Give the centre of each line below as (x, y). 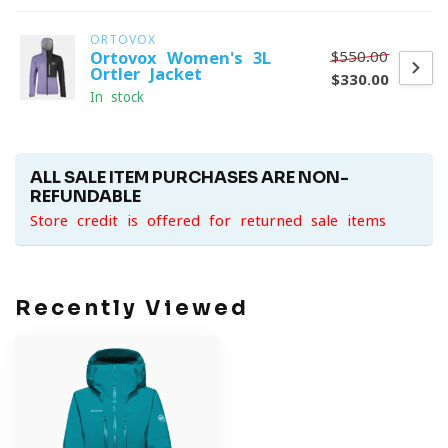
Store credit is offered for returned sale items (208, 220)
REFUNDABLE (85, 196)
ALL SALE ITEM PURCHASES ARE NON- (189, 177)
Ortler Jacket (146, 74)
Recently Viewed (132, 308)
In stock (117, 97)
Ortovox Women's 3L (180, 58)
